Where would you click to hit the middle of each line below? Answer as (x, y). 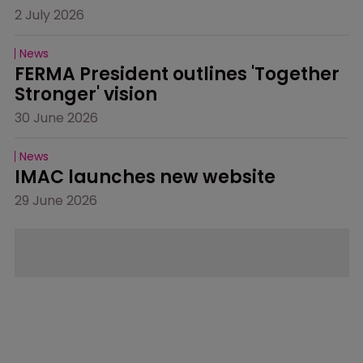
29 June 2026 (56, 200)
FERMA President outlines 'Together (179, 74)
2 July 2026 (50, 15)
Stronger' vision (86, 94)
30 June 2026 (57, 117)
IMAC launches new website (145, 177)
